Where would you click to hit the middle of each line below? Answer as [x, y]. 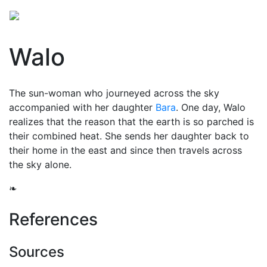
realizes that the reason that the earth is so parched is [131, 122]
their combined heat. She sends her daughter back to [129, 136]
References [53, 219]
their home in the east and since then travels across [125, 150]
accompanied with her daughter [82, 107]
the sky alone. [40, 164]
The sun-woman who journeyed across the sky [114, 93]
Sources [37, 252]
